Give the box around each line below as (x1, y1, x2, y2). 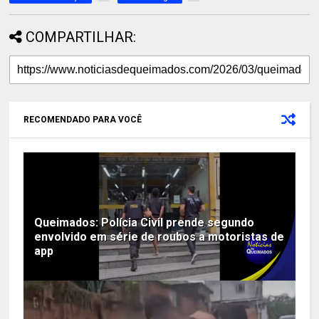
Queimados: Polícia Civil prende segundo (34, 216, 255, 230)
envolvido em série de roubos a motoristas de (34, 230, 285, 244)
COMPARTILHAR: (26, 28, 137, 46)
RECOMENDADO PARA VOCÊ (23, 115, 142, 125)
